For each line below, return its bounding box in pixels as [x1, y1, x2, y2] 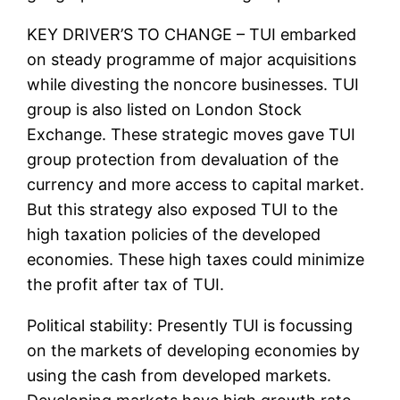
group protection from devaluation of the [27, 150, 339, 170]
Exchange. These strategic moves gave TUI [27, 125, 356, 145]
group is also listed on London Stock [27, 100, 303, 120]
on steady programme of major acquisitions [27, 50, 357, 70]
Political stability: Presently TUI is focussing [27, 316, 354, 336]
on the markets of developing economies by [27, 341, 361, 361]
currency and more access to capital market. [27, 175, 365, 195]
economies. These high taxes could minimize [27, 250, 365, 270]
